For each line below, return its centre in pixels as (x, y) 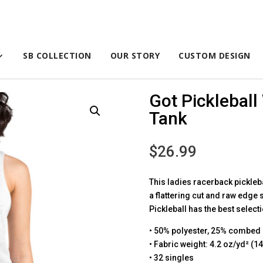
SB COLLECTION (57, 55)
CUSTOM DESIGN (215, 55)
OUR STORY (135, 55)
